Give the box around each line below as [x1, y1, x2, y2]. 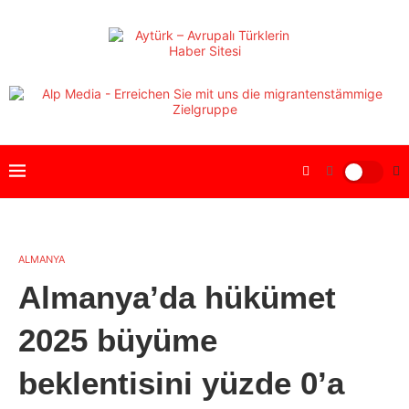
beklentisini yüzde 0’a [18, 365, 344, 401]
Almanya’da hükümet [18, 279, 336, 315]
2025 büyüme [18, 322, 217, 358]
